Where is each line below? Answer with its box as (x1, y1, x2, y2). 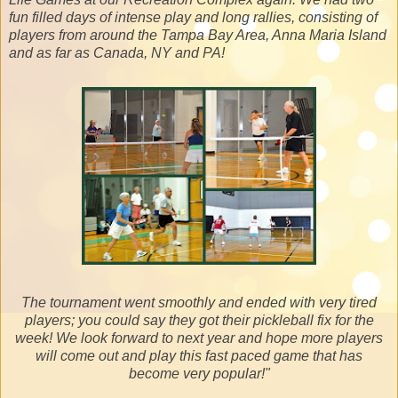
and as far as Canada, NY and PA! (9, 44, 225, 60)
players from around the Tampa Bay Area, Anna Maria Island (9, 27, 386, 43)
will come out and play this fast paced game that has (36, 347, 362, 363)
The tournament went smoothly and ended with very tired (21, 294, 377, 310)
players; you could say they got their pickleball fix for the (24, 312, 374, 328)
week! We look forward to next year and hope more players (15, 330, 383, 346)
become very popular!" (128, 365, 270, 381)
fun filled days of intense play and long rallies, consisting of (9, 9, 378, 25)
